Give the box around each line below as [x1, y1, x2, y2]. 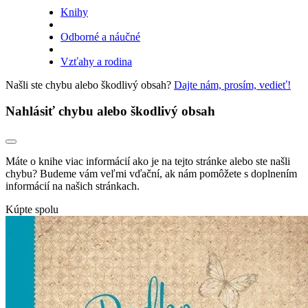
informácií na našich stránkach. [5, 179, 140, 192]
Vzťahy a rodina [60, 55, 132, 67]
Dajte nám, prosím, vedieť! [174, 78, 291, 91]
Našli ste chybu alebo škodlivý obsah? [5, 78, 174, 91]
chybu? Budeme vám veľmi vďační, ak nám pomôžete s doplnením [5, 167, 297, 179]
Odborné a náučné [60, 30, 140, 43]
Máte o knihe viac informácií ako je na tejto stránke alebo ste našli [5, 155, 290, 167]
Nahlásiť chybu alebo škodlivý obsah [5, 104, 215, 119]
